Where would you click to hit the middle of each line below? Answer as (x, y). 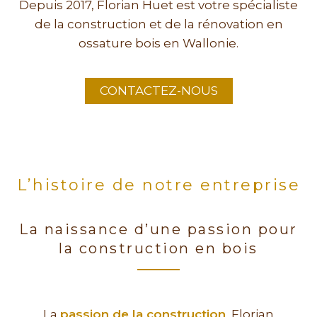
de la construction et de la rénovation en (158, 24)
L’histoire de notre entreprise (158, 185)
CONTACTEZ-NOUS (158, 91)
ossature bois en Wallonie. (158, 44)
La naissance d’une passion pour (158, 230)
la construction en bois (158, 249)
